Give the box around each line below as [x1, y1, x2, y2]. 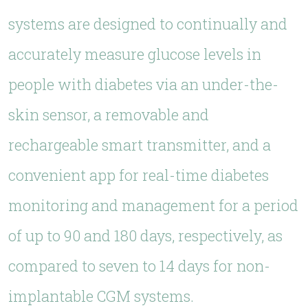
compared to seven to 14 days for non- [8, 256, 270, 276]
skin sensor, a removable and [8, 104, 209, 124]
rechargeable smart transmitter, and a [8, 135, 271, 155]
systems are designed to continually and [8, 14, 287, 34]
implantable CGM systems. [8, 286, 194, 306]
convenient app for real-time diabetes [8, 165, 269, 185]
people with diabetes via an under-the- [8, 74, 278, 94]
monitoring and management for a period [8, 195, 298, 215]
